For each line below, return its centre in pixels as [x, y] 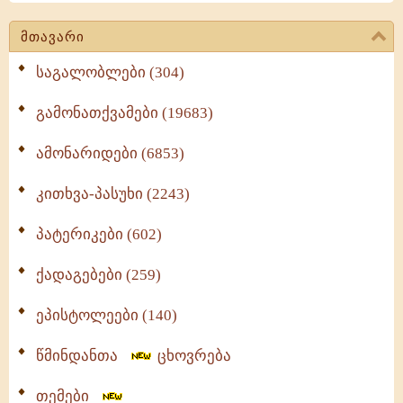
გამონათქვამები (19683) [125, 113]
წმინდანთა [82, 356]
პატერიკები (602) [99, 234]
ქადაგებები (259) [99, 275]
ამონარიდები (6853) [110, 153]
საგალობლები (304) [110, 72]
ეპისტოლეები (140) [107, 315]
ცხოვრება [193, 356]
